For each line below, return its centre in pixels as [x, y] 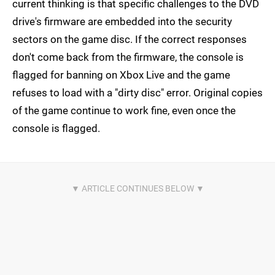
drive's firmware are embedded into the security [122, 22]
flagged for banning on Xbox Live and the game [121, 75]
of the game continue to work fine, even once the [124, 111]
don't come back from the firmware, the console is [128, 57]
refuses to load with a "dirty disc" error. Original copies [137, 93]
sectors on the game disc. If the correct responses [130, 40]
